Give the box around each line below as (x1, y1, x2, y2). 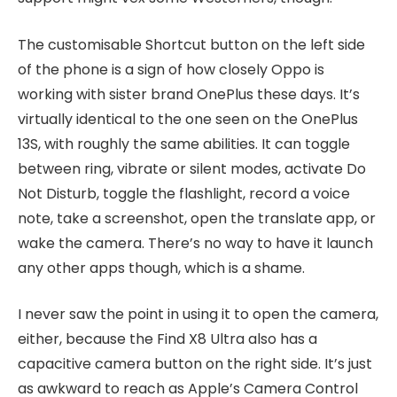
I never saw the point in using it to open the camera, (18, 304, 378, 325)
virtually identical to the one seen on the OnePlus (18, 108, 358, 129)
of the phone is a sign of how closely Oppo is (18, 58, 324, 80)
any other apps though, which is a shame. (18, 257, 305, 278)
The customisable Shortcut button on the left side (18, 34, 365, 55)
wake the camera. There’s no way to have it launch (18, 232, 373, 253)
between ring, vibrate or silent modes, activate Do (18, 158, 366, 179)
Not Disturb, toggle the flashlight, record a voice (18, 183, 350, 204)
